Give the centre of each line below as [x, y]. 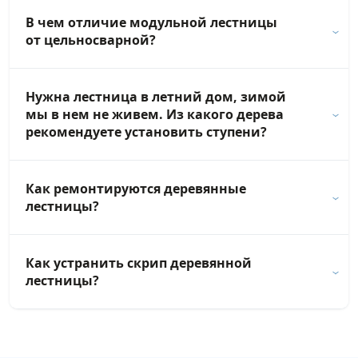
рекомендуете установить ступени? [146, 132]
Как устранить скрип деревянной [139, 263]
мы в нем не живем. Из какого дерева [155, 115]
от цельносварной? [91, 40]
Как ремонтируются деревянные [136, 189]
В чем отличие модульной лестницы [151, 23]
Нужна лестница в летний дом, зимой [156, 97]
